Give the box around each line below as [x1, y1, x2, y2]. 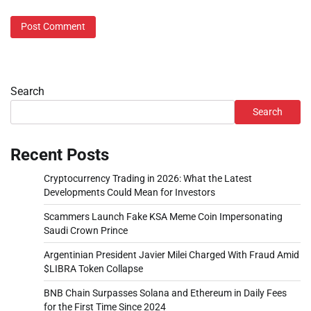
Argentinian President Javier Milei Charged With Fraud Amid [44, 249, 299, 260]
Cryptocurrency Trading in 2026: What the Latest [44, 172, 252, 184]
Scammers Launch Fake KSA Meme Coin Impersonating [44, 210, 283, 222]
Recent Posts [10, 144, 109, 165]
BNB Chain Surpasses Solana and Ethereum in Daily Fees [44, 287, 287, 299]
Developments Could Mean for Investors [44, 186, 215, 198]
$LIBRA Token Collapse [44, 262, 143, 274]
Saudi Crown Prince [44, 224, 128, 236]
